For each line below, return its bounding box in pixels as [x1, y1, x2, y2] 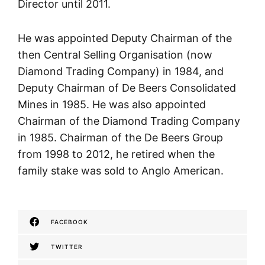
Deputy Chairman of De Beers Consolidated [18, 82, 236, 95]
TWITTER [51, 243, 82, 251]
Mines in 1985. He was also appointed [18, 98, 206, 111]
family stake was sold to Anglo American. [18, 164, 224, 177]
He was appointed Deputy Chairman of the [18, 32, 232, 45]
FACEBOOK [51, 218, 88, 226]
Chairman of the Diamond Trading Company [18, 115, 240, 128]
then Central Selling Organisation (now [18, 49, 212, 62]
